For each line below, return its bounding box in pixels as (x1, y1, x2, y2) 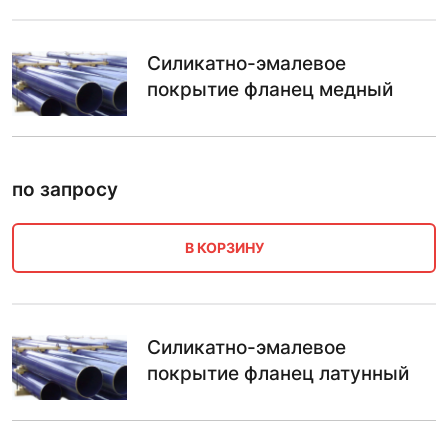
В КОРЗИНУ (184, 239, 264, 257)
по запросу (12, 177, 118, 201)
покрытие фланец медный (147, 78, 393, 102)
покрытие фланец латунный (147, 361, 409, 385)
